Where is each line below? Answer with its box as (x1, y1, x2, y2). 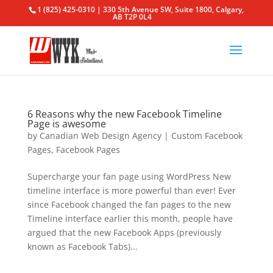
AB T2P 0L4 (113, 12, 152, 22)
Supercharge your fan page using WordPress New (27, 171, 231, 182)
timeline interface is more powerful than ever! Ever (27, 185, 236, 196)
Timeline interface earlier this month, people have (27, 213, 233, 224)
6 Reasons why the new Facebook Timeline (27, 107, 222, 121)
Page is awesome (27, 117, 106, 130)
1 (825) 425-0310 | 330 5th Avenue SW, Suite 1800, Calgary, (37, 4, 244, 15)
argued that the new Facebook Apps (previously (27, 227, 221, 238)
